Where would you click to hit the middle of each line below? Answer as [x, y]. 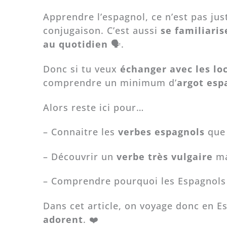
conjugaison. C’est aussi [100, 31]
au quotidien [75, 44]
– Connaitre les [80, 132]
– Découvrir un [80, 156]
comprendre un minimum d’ [110, 83]
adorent [63, 219]
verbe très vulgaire [164, 156]
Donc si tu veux [81, 69]
